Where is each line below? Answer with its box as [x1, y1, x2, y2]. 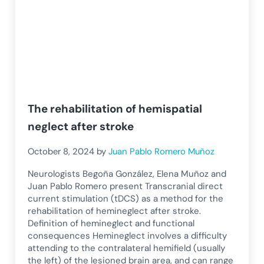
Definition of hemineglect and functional [28, 217, 195, 229]
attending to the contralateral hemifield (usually [28, 242, 226, 254]
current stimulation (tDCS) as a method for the [28, 192, 224, 204]
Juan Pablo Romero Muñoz [108, 145, 215, 157]
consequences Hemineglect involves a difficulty [28, 229, 227, 242]
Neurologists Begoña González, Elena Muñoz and [28, 167, 227, 180]
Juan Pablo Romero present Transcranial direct [28, 180, 223, 192]
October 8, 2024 [28, 145, 95, 157]
